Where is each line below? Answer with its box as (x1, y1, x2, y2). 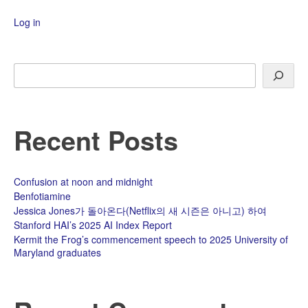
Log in (14, 14, 41, 29)
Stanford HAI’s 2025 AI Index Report (14, 218, 172, 232)
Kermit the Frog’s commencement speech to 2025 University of (14, 232, 288, 247)
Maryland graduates (14, 245, 101, 260)
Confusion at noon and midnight (14, 175, 153, 189)
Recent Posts (14, 120, 178, 159)
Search (13, 61, 44, 76)
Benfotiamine (14, 189, 71, 203)
